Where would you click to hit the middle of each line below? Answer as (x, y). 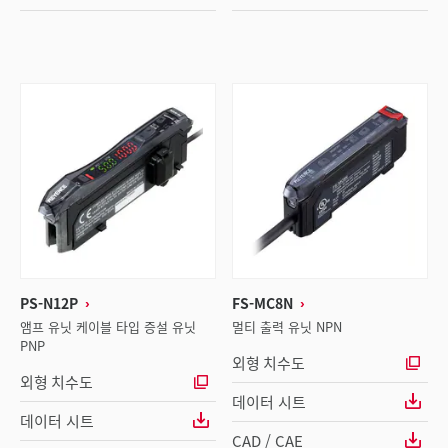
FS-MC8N (262, 303)
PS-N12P (49, 303)
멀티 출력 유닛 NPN (287, 326)
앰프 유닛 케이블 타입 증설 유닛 (108, 326)
